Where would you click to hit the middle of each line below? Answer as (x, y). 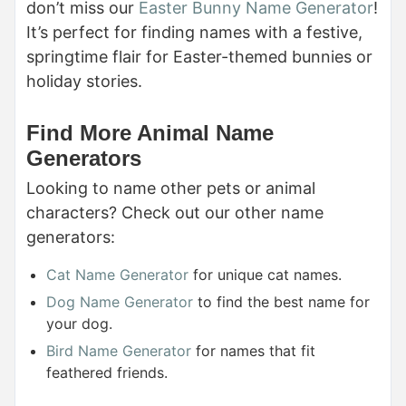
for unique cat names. (265, 274)
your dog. (79, 323)
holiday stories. (84, 81)
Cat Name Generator (117, 274)
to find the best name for (281, 301)
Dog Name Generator (120, 301)
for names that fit (253, 350)
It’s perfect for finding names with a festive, (194, 32)
